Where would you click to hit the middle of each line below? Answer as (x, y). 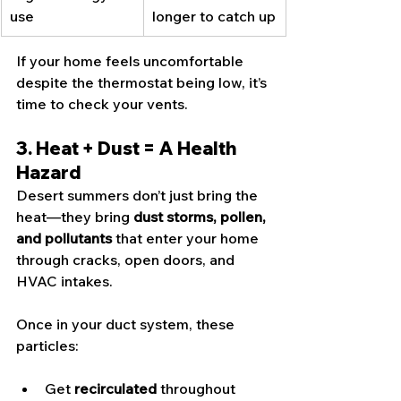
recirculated (115, 389)
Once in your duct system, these (127, 324)
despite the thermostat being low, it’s (143, 83)
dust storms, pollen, (201, 217)
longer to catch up (214, 17)
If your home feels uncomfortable (132, 61)
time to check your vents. (102, 104)
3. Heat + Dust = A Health (128, 149)
